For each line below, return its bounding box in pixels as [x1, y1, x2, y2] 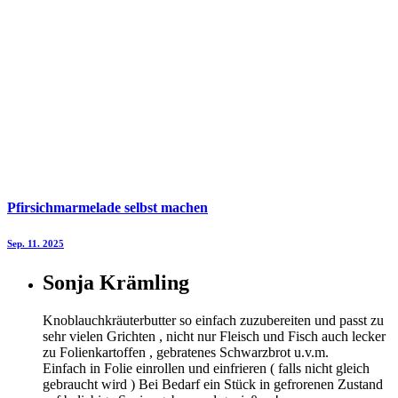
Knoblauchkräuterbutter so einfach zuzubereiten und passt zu [43, 312, 384, 328]
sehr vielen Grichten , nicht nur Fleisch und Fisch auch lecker [43, 328, 386, 344]
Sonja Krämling [43, 270, 189, 294]
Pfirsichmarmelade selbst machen [7, 199, 208, 215]
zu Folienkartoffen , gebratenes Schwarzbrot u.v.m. [43, 344, 329, 360]
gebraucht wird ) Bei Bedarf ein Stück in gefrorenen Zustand [43, 376, 383, 392]
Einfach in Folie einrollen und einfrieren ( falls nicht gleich [43, 360, 370, 376]
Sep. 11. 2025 [7, 237, 64, 249]
